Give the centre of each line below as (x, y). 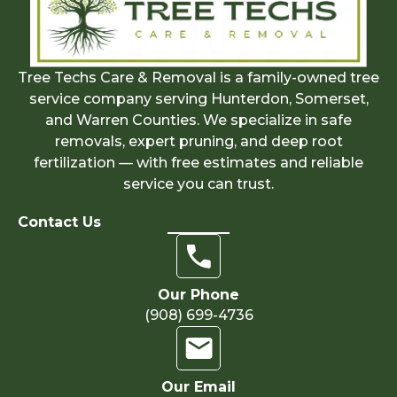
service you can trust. (198, 184)
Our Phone (198, 295)
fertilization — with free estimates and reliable (198, 163)
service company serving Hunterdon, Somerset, (198, 99)
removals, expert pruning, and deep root (198, 142)
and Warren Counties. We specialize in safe (198, 121)
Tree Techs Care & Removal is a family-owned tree (198, 78)
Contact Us (59, 222)
